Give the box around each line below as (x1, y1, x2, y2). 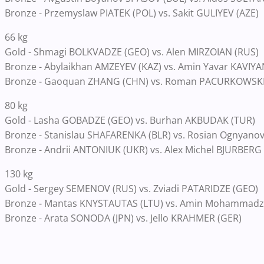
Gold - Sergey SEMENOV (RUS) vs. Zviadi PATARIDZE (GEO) (5, 181, 258, 195)
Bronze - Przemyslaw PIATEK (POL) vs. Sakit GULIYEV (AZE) (5, 6, 259, 19)
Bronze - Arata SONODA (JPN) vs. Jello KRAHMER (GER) (5, 211, 242, 225)
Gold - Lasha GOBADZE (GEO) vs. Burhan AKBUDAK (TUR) (5, 113, 255, 127)
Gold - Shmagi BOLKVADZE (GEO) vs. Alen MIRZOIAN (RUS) (5, 45, 259, 58)
